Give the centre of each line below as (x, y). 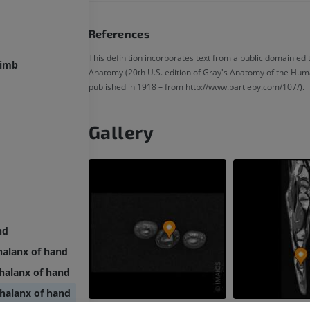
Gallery (121, 132)
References (119, 34)
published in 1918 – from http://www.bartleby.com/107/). (196, 87)
